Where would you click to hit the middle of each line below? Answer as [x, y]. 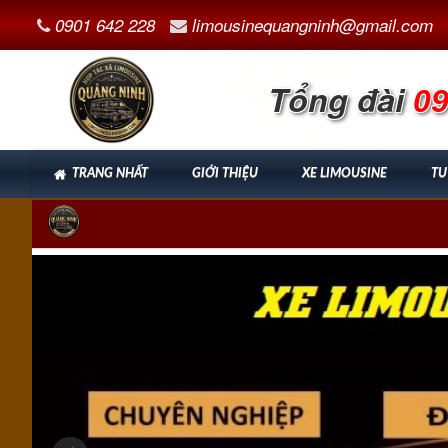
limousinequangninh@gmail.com [312, 25]
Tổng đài [336, 99]
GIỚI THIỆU [225, 173]
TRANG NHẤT [110, 173]
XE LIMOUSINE [344, 173]
